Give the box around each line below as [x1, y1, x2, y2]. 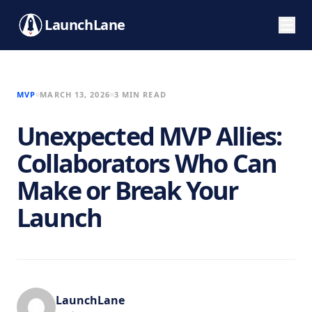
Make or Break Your [17, 173, 238, 208]
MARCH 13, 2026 [40, 89, 110, 100]
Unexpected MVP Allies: [17, 119, 282, 153]
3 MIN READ [114, 89, 166, 100]
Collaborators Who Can [17, 146, 277, 180]
